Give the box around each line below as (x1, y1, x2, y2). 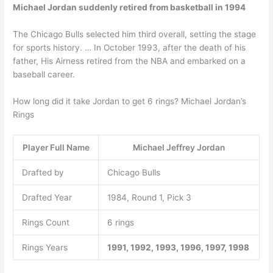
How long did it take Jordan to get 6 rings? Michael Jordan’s (13, 96, 247, 106)
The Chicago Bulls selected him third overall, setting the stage (13, 29, 257, 39)
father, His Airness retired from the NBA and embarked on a (13, 55, 246, 66)
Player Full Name (22, 142, 90, 152)
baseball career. (13, 69, 76, 79)
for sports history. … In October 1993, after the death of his (13, 42, 246, 52)
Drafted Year (21, 192, 72, 202)
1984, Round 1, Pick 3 (107, 192, 191, 202)
